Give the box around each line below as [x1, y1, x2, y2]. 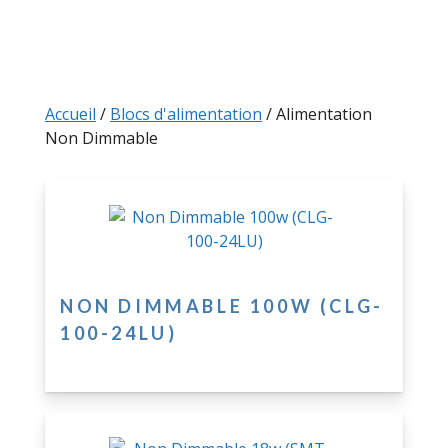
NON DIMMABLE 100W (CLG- [60, 295, 384, 317]
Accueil [45, 103, 96, 125]
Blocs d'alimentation [110, 103, 262, 125]
